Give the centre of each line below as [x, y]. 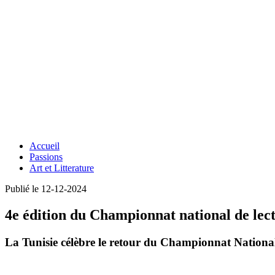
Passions [46, 157]
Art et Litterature [62, 168]
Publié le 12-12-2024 [46, 189]
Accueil [45, 146]
